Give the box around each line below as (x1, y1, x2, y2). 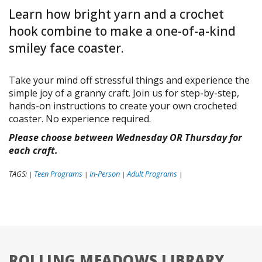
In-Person (89, 168, 120, 179)
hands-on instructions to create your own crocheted (9, 99, 237, 112)
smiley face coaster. (9, 40, 124, 57)
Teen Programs (34, 168, 82, 179)
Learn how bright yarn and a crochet (9, 6, 224, 23)
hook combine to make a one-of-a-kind (9, 23, 236, 40)
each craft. (9, 143, 58, 157)
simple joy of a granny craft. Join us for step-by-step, (9, 86, 239, 99)
